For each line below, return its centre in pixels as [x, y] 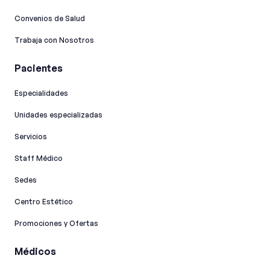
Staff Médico [39, 159]
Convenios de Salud [50, 19]
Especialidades [41, 93]
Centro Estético [44, 202]
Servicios [31, 137]
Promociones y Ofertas [56, 224]
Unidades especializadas [58, 115]
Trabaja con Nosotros [54, 40]
